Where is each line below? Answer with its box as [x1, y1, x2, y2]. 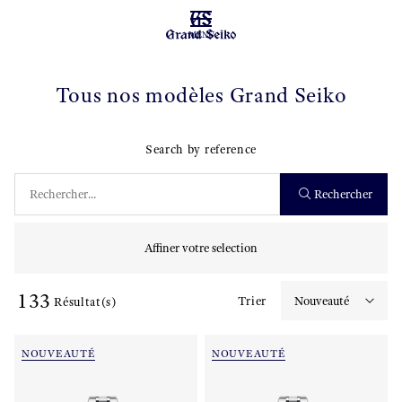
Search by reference [144, 142, 258, 157]
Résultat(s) [54, 293, 117, 310]
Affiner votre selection [144, 240, 258, 256]
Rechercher [314, 187, 372, 202]
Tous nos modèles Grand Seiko [55, 82, 347, 109]
